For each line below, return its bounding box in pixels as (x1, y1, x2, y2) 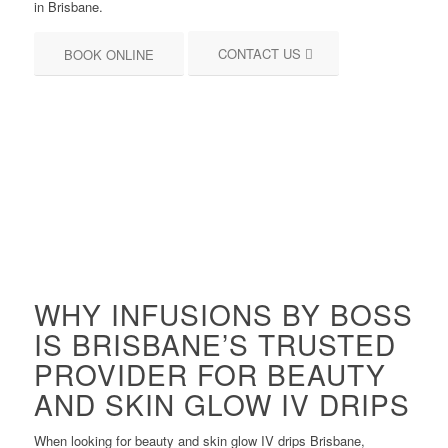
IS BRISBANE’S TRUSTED (33, 324, 396, 365)
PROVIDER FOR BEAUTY (33, 354, 386, 395)
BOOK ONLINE (64, 45, 154, 65)
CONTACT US (218, 44, 301, 64)
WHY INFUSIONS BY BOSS (33, 294, 413, 335)
